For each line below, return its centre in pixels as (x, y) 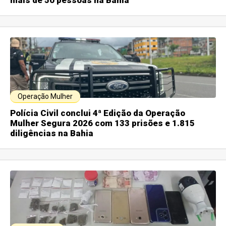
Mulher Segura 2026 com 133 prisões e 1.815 (103, 123)
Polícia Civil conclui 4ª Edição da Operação (98, 113)
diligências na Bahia (52, 133)
